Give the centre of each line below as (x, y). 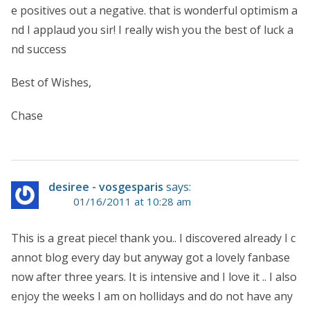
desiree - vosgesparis (106, 186)
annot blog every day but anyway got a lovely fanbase (151, 257)
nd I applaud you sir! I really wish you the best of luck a (152, 29)
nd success (39, 49)
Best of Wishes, (51, 82)
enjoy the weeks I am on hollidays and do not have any (152, 296)
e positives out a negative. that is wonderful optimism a (154, 10)
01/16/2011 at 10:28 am (132, 201)
